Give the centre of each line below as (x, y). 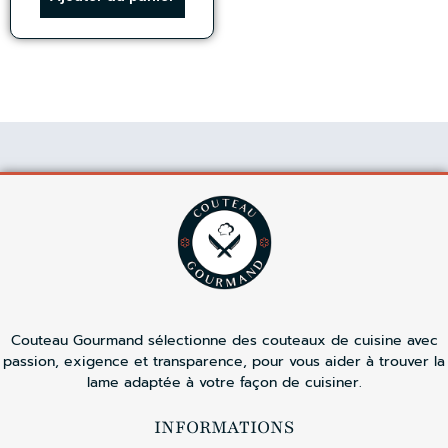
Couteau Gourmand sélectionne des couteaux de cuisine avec (224, 340)
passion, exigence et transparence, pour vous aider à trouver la (224, 361)
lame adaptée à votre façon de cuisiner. (224, 382)
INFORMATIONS (224, 427)
